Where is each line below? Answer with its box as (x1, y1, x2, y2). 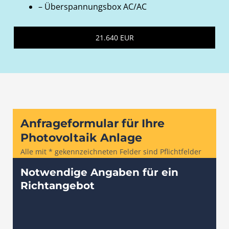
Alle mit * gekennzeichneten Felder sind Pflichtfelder (20, 146, 201, 156)
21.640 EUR (95, 32, 134, 42)
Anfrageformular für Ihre (20, 116, 165, 130)
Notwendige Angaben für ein (20, 166, 178, 178)
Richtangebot (20, 179, 95, 192)
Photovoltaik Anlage (20, 130, 142, 145)
